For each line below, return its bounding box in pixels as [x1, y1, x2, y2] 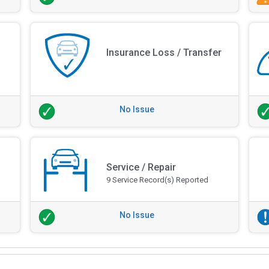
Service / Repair [106, 162, 177, 173]
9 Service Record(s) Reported [106, 175, 209, 184]
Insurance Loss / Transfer [106, 47, 222, 59]
